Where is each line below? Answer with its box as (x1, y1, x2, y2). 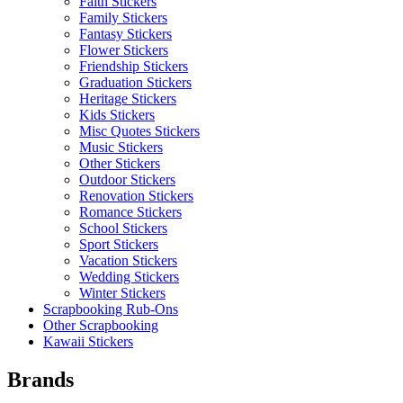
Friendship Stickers (79, 58, 188, 75)
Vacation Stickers (79, 253, 177, 269)
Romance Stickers (79, 204, 182, 220)
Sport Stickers (79, 237, 158, 253)
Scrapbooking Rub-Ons (43, 301, 178, 318)
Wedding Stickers (79, 269, 179, 285)
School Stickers (79, 220, 167, 237)
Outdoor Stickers (79, 172, 175, 188)
